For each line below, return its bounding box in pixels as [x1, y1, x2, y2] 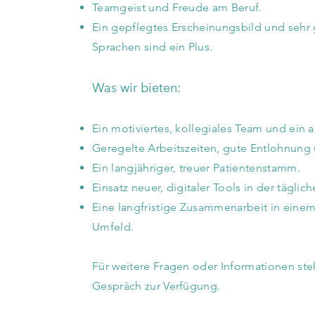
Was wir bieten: [92, 79, 181, 96]
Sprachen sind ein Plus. [92, 40, 213, 53]
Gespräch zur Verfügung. [92, 279, 221, 292]
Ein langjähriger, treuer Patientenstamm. [92, 161, 300, 174]
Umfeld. [92, 220, 134, 233]
